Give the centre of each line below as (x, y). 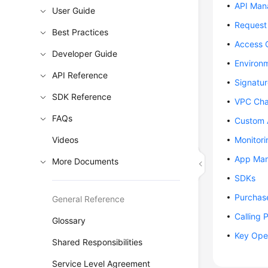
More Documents (86, 161)
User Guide (74, 10)
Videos (66, 140)
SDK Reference (82, 97)
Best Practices (80, 32)
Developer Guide (85, 54)
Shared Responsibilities (98, 242)
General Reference (89, 199)
